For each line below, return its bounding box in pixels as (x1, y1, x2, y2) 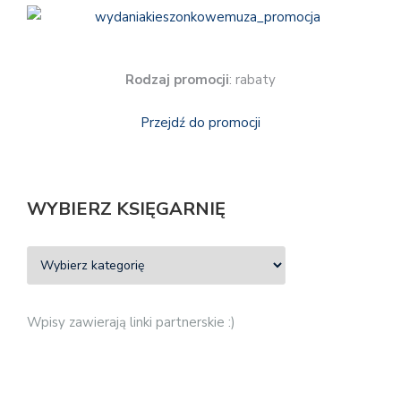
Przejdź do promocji (141, 114, 260, 132)
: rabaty (229, 70, 276, 89)
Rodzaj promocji (125, 70, 229, 89)
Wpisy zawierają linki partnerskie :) (27, 312, 235, 331)
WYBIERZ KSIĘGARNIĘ (27, 196, 226, 221)
